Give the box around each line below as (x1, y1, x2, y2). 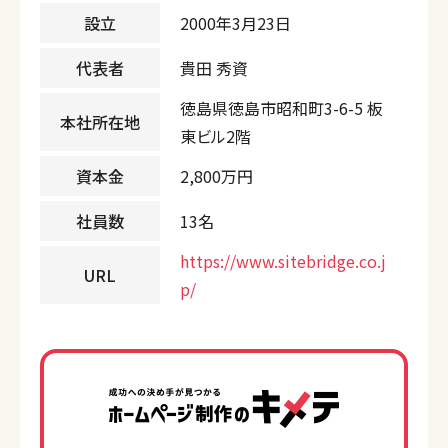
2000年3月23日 (180, 11, 291, 36)
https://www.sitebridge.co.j (180, 249, 386, 274)
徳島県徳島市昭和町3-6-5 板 (180, 96, 383, 121)
